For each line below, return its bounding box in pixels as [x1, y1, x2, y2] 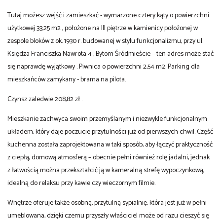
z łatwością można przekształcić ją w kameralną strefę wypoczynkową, [7, 164, 204, 176]
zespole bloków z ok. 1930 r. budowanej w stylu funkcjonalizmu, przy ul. [7, 35, 203, 47]
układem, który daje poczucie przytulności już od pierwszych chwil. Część [7, 126, 213, 138]
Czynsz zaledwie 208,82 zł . [7, 93, 82, 105]
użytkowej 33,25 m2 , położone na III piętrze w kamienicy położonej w [7, 22, 198, 34]
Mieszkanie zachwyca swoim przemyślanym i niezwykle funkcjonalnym [7, 113, 207, 125]
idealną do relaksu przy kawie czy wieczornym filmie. [7, 177, 155, 189]
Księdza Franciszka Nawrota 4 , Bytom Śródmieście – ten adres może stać [7, 48, 214, 60]
